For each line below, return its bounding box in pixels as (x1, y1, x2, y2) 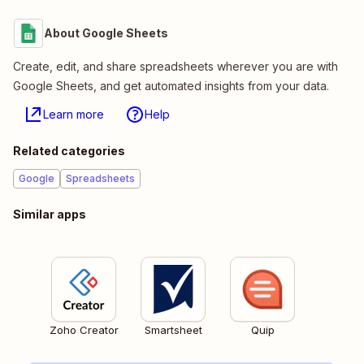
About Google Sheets (44, 26, 168, 41)
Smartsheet (144, 323, 202, 337)
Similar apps (13, 207, 86, 222)
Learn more (43, 107, 104, 122)
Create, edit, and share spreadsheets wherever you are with (13, 59, 338, 74)
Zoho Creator (49, 323, 119, 337)
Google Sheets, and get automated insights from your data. (13, 79, 329, 93)
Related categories (13, 144, 125, 158)
